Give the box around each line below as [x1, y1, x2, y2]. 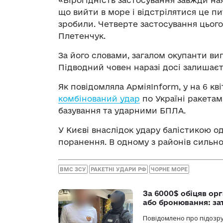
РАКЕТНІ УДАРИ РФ [91, 166, 146, 173]
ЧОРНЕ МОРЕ [151, 166, 188, 173]
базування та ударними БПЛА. [58, 106, 186, 115]
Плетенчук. [58, 31, 106, 40]
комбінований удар [58, 94, 140, 103]
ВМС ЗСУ [60, 166, 86, 173]
